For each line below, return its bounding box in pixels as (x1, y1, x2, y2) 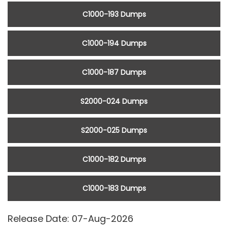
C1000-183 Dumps (82, 183, 146, 194)
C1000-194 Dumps (81, 38, 147, 49)
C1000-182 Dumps (82, 154, 146, 165)
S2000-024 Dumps (80, 96, 148, 107)
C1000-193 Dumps (82, 9, 146, 20)
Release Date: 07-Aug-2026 (8, 212, 133, 225)
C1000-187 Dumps (82, 67, 146, 78)
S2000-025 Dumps (81, 125, 147, 136)
